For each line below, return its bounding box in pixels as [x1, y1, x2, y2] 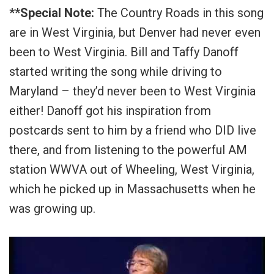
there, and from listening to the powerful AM [9, 142, 247, 157]
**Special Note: [9, 5, 94, 20]
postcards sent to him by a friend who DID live [9, 122, 256, 138]
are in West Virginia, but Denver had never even [9, 24, 261, 40]
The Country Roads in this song [94, 5, 264, 20]
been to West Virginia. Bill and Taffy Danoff [9, 44, 239, 59]
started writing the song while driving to [9, 64, 222, 79]
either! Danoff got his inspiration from [9, 103, 211, 118]
